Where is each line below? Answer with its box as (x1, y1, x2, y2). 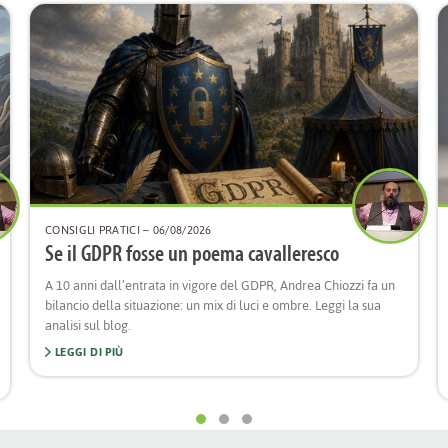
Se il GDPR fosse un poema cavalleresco (45, 244, 339, 267)
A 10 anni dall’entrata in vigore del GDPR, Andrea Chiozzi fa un (45, 273, 395, 298)
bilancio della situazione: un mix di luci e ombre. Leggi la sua (45, 293, 381, 318)
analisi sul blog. (45, 313, 131, 338)
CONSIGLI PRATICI (45, 219, 140, 241)
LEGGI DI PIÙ (51, 341, 124, 363)
